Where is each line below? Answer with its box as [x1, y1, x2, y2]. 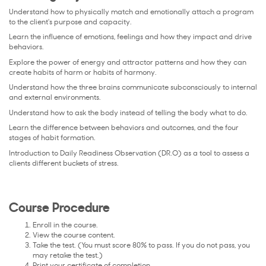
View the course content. [33, 232, 115, 239]
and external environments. [9, 94, 101, 102]
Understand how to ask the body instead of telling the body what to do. [9, 109, 248, 117]
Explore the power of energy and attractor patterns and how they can [9, 59, 246, 66]
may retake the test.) [33, 252, 103, 259]
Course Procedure [9, 202, 110, 216]
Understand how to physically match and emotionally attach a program [9, 8, 254, 16]
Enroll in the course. [33, 221, 98, 229]
